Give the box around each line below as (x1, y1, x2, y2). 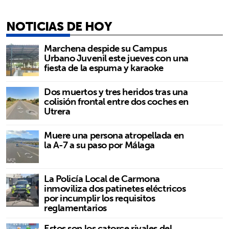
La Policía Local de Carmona (44, 170, 160, 187)
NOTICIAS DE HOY (6, 15, 111, 37)
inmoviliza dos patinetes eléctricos (44, 180, 186, 196)
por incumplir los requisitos (44, 190, 155, 206)
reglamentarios (44, 199, 107, 216)
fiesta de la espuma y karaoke (44, 59, 164, 76)
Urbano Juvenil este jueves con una (44, 50, 189, 66)
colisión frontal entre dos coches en (44, 93, 189, 109)
